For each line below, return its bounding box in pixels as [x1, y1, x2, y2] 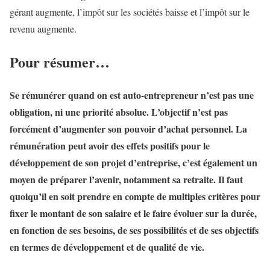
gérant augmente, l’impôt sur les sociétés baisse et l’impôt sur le [10, 5, 250, 19]
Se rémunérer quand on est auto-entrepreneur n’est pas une [10, 88, 254, 102]
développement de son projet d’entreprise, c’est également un [10, 155, 257, 170]
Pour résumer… [10, 51, 110, 73]
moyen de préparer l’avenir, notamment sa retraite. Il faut [10, 172, 243, 187]
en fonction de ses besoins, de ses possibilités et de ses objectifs [10, 223, 259, 237]
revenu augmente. [10, 22, 77, 36]
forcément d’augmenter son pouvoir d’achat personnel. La [10, 122, 247, 136]
